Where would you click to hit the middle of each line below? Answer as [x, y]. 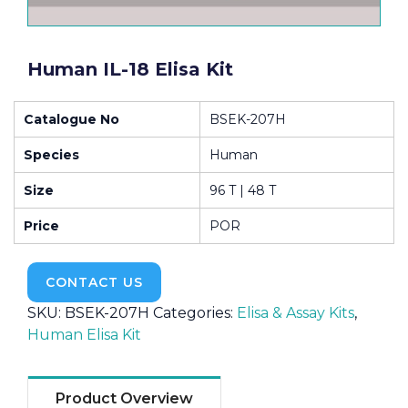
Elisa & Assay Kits [296, 312]
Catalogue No [71, 119]
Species [51, 154]
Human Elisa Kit [84, 334]
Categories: [195, 312]
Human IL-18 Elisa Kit [130, 69]
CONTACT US [94, 282]
